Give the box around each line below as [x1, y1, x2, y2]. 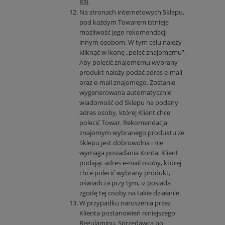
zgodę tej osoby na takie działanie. [79, 188, 181, 198]
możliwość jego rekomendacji [79, 28, 167, 37]
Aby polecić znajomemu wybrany [79, 58, 178, 67]
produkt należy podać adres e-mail [79, 68, 182, 77]
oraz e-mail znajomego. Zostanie [79, 78, 175, 87]
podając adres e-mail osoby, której [79, 158, 181, 168]
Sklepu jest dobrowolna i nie [79, 138, 163, 148]
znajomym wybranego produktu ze [79, 128, 184, 138]
